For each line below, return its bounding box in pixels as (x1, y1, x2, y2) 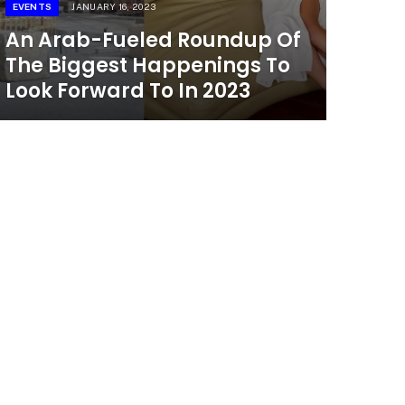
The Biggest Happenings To (5, 52, 290, 80)
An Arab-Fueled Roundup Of (5, 26, 301, 55)
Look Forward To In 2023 (5, 77, 250, 106)
